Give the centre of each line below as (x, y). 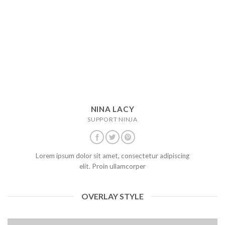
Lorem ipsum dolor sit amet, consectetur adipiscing (112, 155)
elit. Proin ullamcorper (112, 166)
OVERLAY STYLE (113, 196)
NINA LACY (113, 109)
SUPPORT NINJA (113, 120)
